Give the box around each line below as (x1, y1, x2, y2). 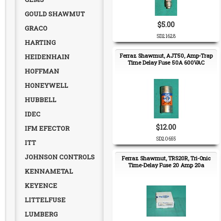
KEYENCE (25, 181, 57, 190)
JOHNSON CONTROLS (25, 152, 95, 161)
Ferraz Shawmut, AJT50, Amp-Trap (119, 52, 213, 59)
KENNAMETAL (25, 167, 73, 176)
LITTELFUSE (25, 195, 66, 204)
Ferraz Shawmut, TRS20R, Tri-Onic (121, 154, 211, 162)
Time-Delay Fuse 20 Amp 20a (128, 161, 204, 169)
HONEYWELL (25, 81, 68, 90)
